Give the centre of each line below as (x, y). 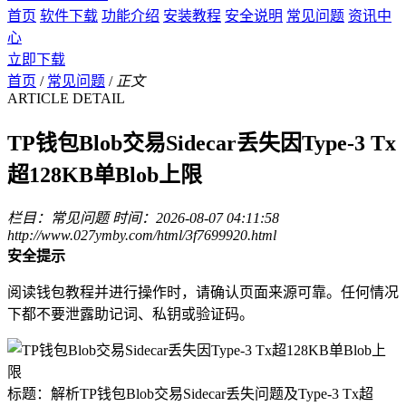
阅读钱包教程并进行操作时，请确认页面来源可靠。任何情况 (203, 293)
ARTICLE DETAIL (66, 98)
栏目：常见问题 (58, 218)
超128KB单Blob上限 (105, 174)
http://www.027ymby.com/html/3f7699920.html (142, 236)
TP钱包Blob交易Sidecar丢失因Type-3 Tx (202, 143)
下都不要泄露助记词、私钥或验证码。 (130, 314)
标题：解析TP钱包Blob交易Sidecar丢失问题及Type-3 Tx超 (190, 394)
